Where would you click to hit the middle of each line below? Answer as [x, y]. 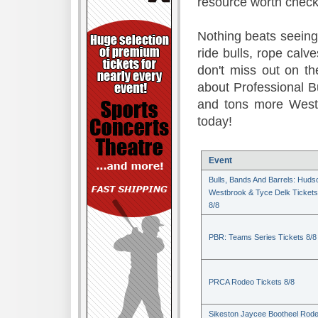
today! [215, 121]
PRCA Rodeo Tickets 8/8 [252, 282]
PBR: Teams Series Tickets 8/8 [263, 237]
